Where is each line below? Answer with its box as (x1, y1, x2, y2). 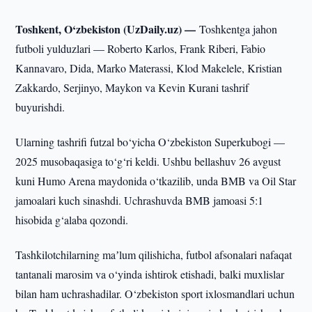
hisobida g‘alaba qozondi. (15, 212, 129, 227)
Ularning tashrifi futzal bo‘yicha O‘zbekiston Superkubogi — (15, 134, 286, 149)
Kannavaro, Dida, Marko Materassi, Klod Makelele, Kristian (15, 61, 283, 75)
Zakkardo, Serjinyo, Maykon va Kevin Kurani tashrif (15, 80, 249, 95)
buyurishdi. (15, 100, 65, 114)
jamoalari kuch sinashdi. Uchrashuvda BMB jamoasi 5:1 (15, 193, 264, 208)
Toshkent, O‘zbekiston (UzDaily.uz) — (15, 21, 200, 37)
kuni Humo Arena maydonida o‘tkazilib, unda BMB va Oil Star (15, 173, 297, 188)
